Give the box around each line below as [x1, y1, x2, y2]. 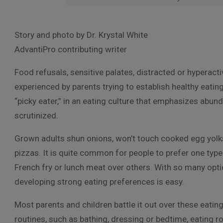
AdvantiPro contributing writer [14, 44, 127, 54]
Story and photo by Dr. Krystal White [14, 30, 148, 40]
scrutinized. [14, 111, 58, 120]
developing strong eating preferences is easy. [14, 177, 184, 187]
